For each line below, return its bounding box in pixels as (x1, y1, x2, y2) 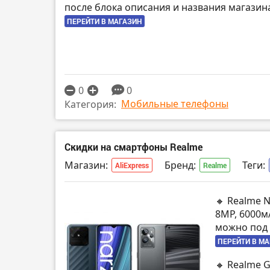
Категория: (64, 97, 116, 111)
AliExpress (115, 160, 149, 170)
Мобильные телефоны (121, 96, 228, 110)
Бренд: (165, 158, 196, 172)
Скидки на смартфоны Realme (64, 140, 202, 154)
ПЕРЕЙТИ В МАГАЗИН (67, 16, 142, 27)
